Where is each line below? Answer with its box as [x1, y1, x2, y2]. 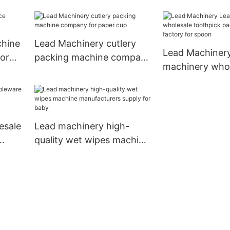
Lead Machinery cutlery [34, 38, 136, 49]
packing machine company [34, 52, 151, 63]
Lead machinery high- [34, 121, 129, 132]
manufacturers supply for [34, 148, 144, 160]
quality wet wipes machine [34, 135, 149, 146]
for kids [162, 15, 196, 27]
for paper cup [34, 66, 93, 77]
